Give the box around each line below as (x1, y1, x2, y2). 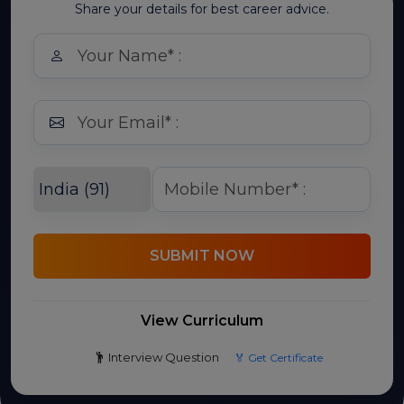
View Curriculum (141, 312, 263, 329)
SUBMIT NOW (150, 247, 254, 264)
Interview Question (105, 350, 219, 364)
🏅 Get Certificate (234, 350, 323, 364)
